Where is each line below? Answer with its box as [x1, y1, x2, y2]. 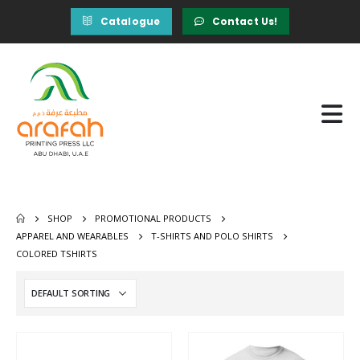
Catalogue [100, 14, 161, 28]
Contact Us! [211, 14, 278, 28]
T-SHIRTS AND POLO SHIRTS [151, 229, 273, 242]
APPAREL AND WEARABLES [16, 229, 129, 242]
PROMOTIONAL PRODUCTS [95, 211, 212, 224]
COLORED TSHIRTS [16, 247, 97, 260]
